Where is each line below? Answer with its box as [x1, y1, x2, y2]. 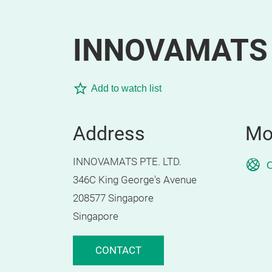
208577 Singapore [73, 192, 154, 204]
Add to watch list [91, 83, 161, 93]
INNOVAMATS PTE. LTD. [73, 156, 182, 168]
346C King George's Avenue [73, 174, 197, 186]
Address [73, 122, 145, 145]
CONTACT [95, 245, 141, 256]
